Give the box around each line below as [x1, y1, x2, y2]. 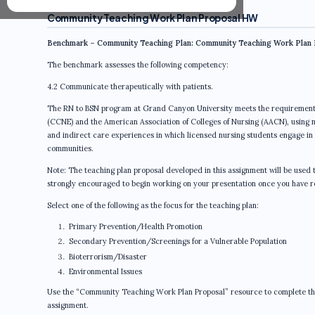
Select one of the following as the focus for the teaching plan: [47, 200, 259, 210]
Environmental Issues [68, 266, 142, 276]
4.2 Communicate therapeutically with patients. [47, 82, 213, 91]
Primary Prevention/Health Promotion [68, 221, 202, 231]
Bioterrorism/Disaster [68, 251, 147, 262]
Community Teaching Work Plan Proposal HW [47, 12, 258, 24]
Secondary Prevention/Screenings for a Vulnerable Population [68, 236, 287, 247]
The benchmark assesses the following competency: [47, 60, 229, 70]
